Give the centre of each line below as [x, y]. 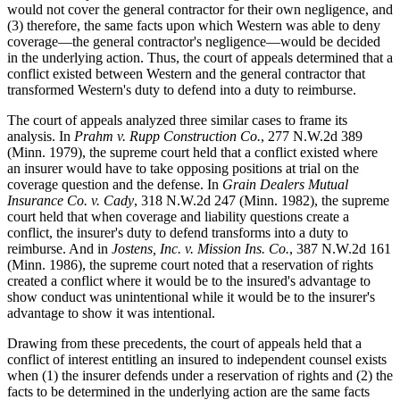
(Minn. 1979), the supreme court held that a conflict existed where [192, 152]
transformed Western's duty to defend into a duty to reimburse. [182, 89]
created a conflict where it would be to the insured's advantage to [189, 280]
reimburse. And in [59, 248]
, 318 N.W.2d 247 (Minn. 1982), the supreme [262, 200]
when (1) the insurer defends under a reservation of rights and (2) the [200, 375]
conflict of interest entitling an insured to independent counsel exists [197, 359]
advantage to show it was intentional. [111, 312]
